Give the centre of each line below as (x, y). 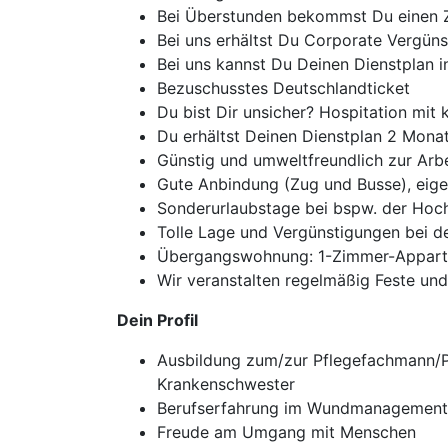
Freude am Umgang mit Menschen (286, 432)
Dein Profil (157, 320)
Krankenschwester (226, 384)
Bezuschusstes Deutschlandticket (283, 88)
